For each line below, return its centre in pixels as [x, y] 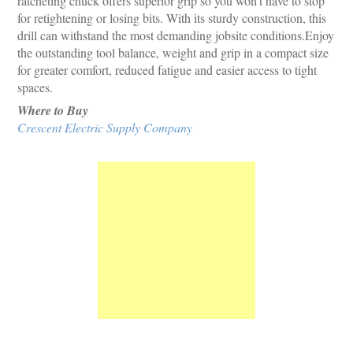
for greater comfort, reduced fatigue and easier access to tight [167, 70]
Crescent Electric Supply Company [105, 127]
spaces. [35, 87]
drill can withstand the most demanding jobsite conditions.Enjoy [176, 35]
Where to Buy [53, 110]
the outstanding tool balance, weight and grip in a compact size [173, 52]
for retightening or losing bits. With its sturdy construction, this [172, 18]
